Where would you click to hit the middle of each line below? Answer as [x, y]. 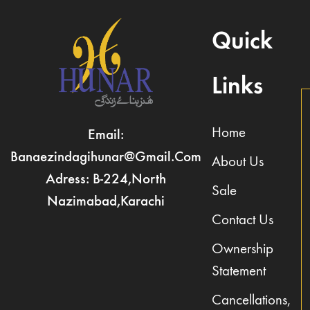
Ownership [243, 248]
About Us [238, 161]
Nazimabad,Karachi [106, 201]
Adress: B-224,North [106, 179]
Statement [239, 271]
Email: [106, 135]
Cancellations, [251, 300]
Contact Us [243, 219]
